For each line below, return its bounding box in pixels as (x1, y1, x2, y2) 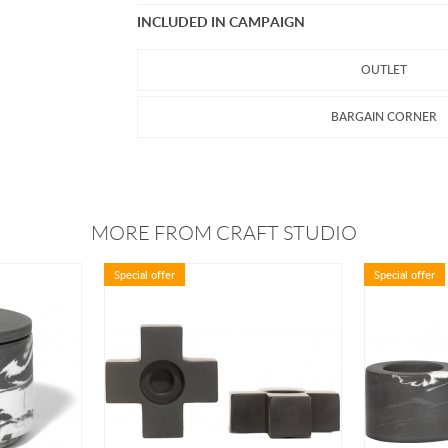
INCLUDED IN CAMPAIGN (137, 12, 306, 31)
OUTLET (360, 61, 407, 78)
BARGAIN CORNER (330, 108, 437, 125)
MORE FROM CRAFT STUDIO (91, 222, 357, 244)
